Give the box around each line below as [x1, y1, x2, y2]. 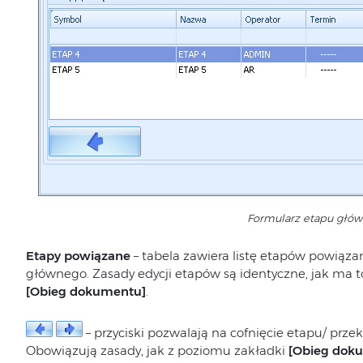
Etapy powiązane [25, 248, 134, 263]
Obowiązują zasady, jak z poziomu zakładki [25, 343, 288, 358]
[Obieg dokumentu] [25, 284, 146, 299]
